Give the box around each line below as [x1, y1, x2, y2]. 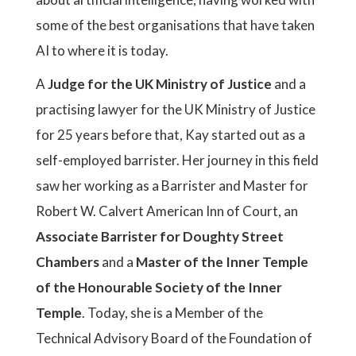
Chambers [36, 253, 99, 270]
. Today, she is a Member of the [82, 304, 263, 321]
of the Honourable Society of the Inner [36, 279, 282, 296]
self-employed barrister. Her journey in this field [36, 152, 319, 168]
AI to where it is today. [36, 42, 168, 59]
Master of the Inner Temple [136, 253, 308, 270]
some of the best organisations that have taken [36, 17, 315, 33]
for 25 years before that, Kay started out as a [36, 126, 305, 143]
